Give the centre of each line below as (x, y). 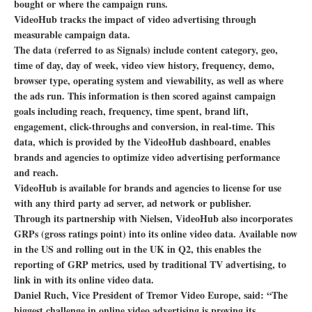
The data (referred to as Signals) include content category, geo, (146, 50)
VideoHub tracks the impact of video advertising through (135, 19)
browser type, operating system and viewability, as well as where (149, 80)
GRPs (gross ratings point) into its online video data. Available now (156, 234)
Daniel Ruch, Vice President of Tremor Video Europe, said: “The (151, 295)
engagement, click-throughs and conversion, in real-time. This (144, 126)
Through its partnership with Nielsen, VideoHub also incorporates (153, 218)
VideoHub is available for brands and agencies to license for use (148, 188)
